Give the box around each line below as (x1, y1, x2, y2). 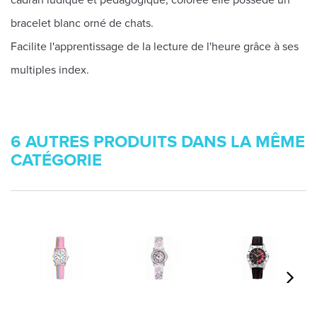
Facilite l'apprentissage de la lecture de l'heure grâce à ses (11, 40, 299, 54)
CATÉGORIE (11, 150, 102, 171)
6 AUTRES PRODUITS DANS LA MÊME (11, 132, 305, 152)
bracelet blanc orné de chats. (11, 16, 154, 30)
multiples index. (11, 63, 89, 77)
